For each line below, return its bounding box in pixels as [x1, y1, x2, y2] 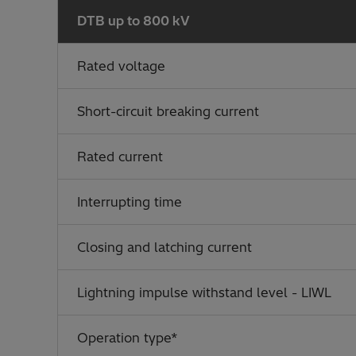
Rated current [77, 149, 163, 164]
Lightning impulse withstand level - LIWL [77, 284, 331, 300]
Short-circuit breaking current [77, 103, 259, 119]
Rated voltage [77, 58, 165, 74]
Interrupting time [77, 194, 182, 210]
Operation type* [77, 330, 178, 346]
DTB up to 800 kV [77, 13, 190, 29]
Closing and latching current [77, 239, 252, 255]
